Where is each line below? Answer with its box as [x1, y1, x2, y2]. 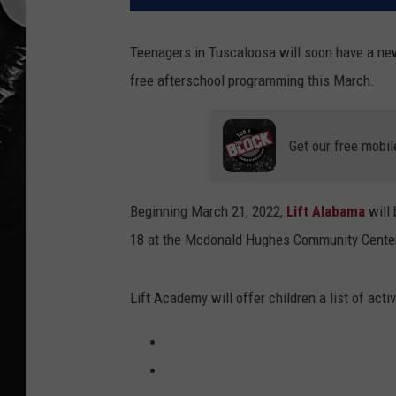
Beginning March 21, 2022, [130, 202, 286, 221]
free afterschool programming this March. [130, 72, 375, 90]
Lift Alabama [286, 202, 369, 221]
